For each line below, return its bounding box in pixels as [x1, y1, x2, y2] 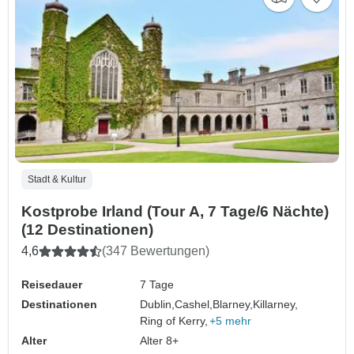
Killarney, [253, 298, 299, 311]
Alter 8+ [140, 334, 179, 348]
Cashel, [175, 298, 213, 311]
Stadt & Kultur [28, 174, 86, 186]
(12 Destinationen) [21, 221, 153, 239]
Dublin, [140, 298, 175, 311]
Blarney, [213, 298, 254, 311]
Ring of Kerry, [140, 314, 209, 328]
